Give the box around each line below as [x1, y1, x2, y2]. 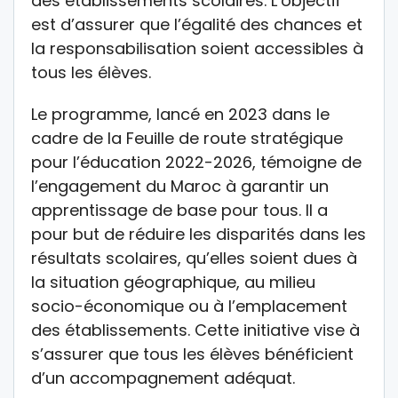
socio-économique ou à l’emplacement [31, 295, 347, 318]
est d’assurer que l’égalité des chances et [31, 13, 362, 36]
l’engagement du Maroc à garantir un [31, 175, 329, 198]
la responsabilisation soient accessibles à [31, 37, 363, 60]
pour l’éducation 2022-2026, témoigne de [31, 151, 362, 174]
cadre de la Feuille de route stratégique [31, 127, 343, 150]
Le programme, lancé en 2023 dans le [31, 103, 330, 126]
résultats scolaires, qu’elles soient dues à [31, 247, 357, 270]
